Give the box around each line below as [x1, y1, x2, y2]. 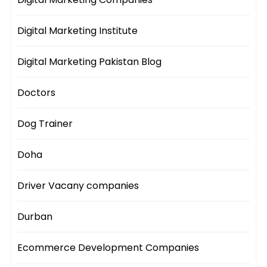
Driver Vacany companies [17, 179, 139, 193]
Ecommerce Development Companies [17, 241, 200, 255]
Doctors [17, 86, 56, 100]
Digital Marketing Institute [17, 24, 138, 38]
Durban [17, 210, 53, 224]
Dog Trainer [17, 117, 73, 131]
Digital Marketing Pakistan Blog [17, 55, 162, 69]
